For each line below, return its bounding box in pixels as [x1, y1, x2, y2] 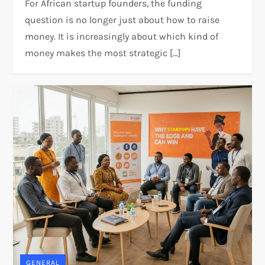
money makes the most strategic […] [25, 47, 182, 59]
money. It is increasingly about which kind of [25, 31, 219, 43]
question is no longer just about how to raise [25, 14, 220, 26]
